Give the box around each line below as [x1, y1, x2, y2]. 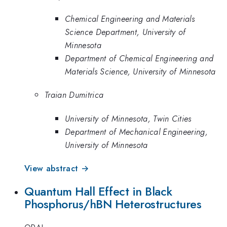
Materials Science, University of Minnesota [65, 65, 216, 78]
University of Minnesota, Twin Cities [65, 112, 192, 125]
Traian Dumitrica [45, 89, 104, 101]
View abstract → [24, 162, 89, 175]
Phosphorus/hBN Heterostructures [24, 195, 202, 213]
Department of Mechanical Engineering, [65, 125, 208, 138]
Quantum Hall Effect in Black [24, 182, 172, 200]
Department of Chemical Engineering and [65, 52, 214, 64]
